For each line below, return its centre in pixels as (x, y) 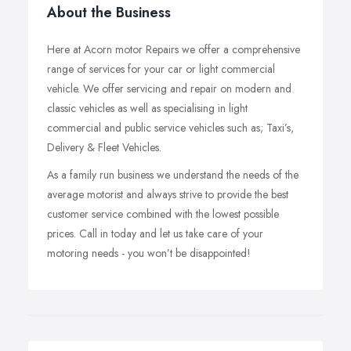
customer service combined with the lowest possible (163, 214)
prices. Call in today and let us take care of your (155, 233)
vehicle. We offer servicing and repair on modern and (169, 89)
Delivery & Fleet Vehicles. (104, 147)
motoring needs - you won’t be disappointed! (149, 253)
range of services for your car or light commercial (161, 69)
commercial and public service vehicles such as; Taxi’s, (170, 128)
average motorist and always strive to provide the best (168, 194)
